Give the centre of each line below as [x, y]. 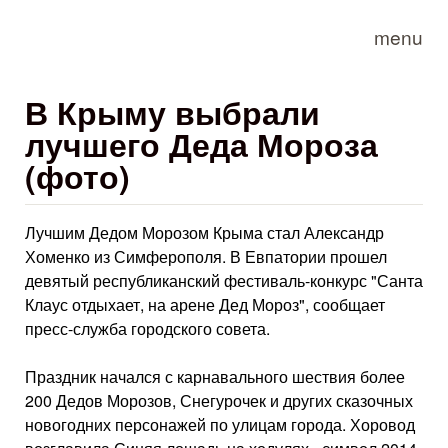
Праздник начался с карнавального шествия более [215, 376]
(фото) [77, 176]
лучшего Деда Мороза [201, 144]
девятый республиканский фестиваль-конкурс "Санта [224, 280]
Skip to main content [200, 15]
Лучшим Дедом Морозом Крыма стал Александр [204, 232]
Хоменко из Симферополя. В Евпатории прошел [206, 256]
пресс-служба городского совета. [147, 328]
